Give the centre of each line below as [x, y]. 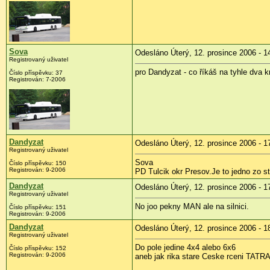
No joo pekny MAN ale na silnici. [192, 207]
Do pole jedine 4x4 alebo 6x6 [185, 248]
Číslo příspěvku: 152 [38, 248]
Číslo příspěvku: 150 [38, 163]
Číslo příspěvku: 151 [38, 207]
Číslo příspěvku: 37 [36, 73]
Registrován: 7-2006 [37, 80]
